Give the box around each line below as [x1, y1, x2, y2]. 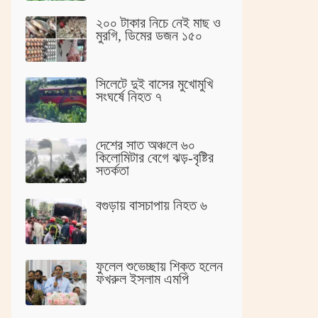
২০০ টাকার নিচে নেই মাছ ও [96, 15, 221, 31]
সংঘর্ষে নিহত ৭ [96, 89, 162, 105]
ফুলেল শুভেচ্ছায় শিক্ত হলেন [96, 258, 223, 274]
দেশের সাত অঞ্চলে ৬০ [96, 136, 195, 153]
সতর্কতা [96, 162, 129, 178]
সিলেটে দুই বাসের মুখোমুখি [96, 76, 213, 92]
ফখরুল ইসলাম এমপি [96, 270, 189, 287]
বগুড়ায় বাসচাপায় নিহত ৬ [96, 197, 207, 214]
